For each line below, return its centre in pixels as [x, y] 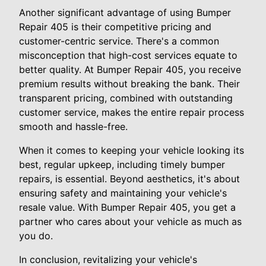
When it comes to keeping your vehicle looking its [132, 150]
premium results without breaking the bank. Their [129, 83]
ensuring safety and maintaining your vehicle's [123, 193]
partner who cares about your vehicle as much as [130, 221]
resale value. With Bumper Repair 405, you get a [127, 207]
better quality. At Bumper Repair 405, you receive [130, 69]
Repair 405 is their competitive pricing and [115, 26]
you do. [36, 235]
